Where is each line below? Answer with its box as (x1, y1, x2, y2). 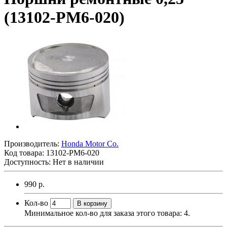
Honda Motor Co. (61, 139, 119, 148)
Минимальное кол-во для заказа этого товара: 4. (24, 208, 190, 217)
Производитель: (4, 139, 61, 148)
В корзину (77, 199, 107, 207)
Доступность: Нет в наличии (4, 157, 104, 166)
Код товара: (4, 148, 46, 157)
